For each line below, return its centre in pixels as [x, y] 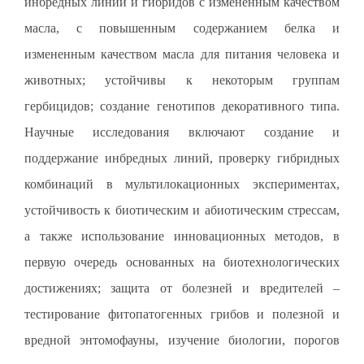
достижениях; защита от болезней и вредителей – [182, 288]
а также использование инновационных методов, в [182, 236]
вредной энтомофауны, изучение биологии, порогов [182, 340]
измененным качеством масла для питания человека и [182, 54]
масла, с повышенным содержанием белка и [182, 28]
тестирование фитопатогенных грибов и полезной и [182, 314]
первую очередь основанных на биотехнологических [182, 262]
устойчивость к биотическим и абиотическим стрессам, [182, 210]
